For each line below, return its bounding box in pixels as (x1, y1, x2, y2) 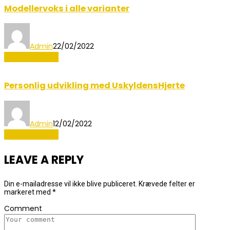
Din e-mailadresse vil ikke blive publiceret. (4, 179, 137, 188)
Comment (4, 203, 42, 214)
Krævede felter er (139, 179, 195, 188)
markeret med (4, 187, 52, 196)
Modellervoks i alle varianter (4, 2, 129, 14)
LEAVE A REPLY (4, 151, 84, 168)
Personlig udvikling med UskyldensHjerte (4, 80, 185, 92)
